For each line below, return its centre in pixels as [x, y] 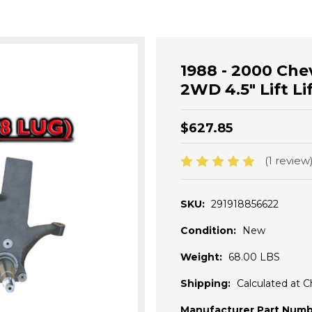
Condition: [208, 231]
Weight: [201, 257]
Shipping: [205, 284]
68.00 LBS [254, 257]
